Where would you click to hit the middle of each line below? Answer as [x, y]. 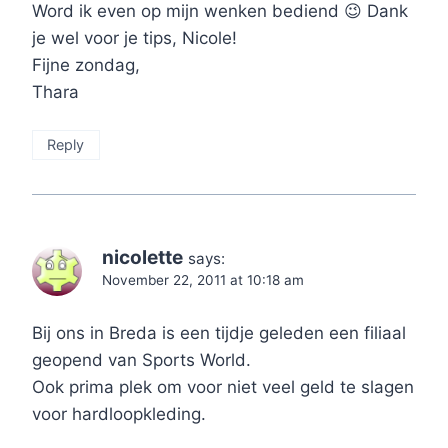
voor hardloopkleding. [119, 414]
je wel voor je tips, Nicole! [134, 38]
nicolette [142, 258]
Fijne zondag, [86, 65]
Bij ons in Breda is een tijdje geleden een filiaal [219, 333]
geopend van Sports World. [141, 360]
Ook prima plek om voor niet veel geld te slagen [223, 387]
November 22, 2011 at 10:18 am [203, 280]
